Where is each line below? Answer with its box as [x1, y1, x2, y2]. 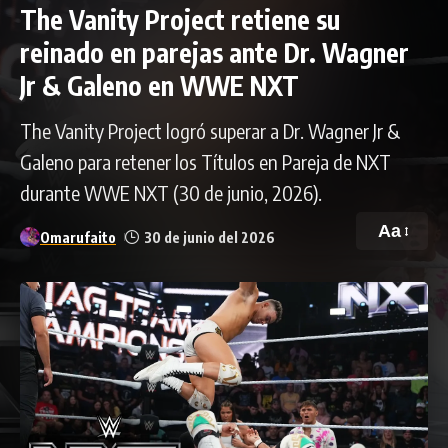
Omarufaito [40, 228, 116, 246]
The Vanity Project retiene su [20, 3, 340, 36]
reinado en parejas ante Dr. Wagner [20, 36, 409, 69]
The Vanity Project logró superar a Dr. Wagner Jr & [20, 118, 400, 143]
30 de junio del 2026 [144, 228, 276, 246]
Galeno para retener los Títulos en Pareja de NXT [20, 149, 391, 174]
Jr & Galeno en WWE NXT [20, 69, 299, 102]
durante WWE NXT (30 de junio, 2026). [20, 180, 322, 205]
